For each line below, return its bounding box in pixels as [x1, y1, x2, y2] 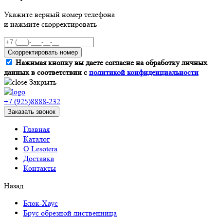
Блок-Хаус [23, 199, 58, 208]
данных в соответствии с [4, 68, 89, 77]
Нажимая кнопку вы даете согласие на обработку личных [16, 58, 207, 68]
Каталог [23, 134, 50, 144]
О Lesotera [23, 144, 57, 154]
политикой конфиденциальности [89, 68, 199, 77]
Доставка [23, 154, 54, 163]
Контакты [23, 163, 56, 173]
